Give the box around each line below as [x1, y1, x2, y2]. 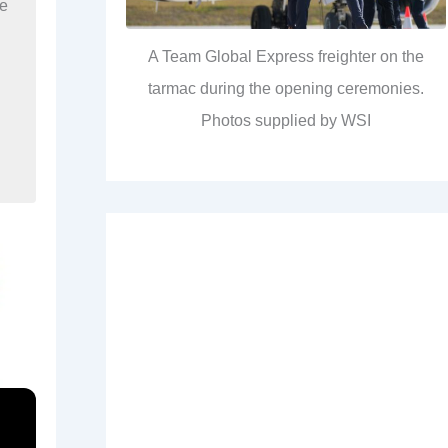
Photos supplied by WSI [201, 112, 371, 130]
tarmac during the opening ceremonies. [148, 80, 424, 98]
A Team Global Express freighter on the [148, 48, 424, 66]
